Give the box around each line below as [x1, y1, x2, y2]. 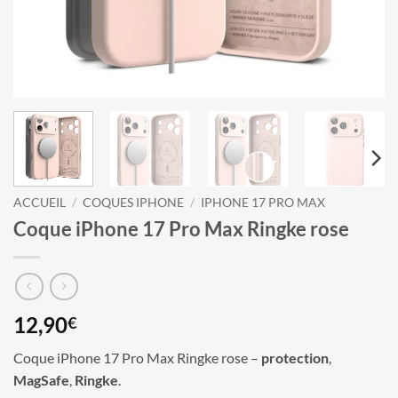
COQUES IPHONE [83, 195, 185, 210]
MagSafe [13, 371, 69, 389]
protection [261, 349, 329, 367]
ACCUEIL [13, 195, 66, 210]
